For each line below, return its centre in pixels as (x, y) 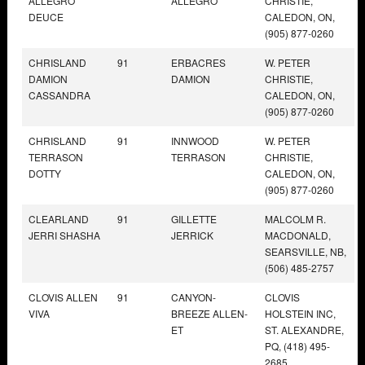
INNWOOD (195, 140)
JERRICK (192, 235)
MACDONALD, (298, 235)
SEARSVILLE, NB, (306, 251)
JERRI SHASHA (64, 235)
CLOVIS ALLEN (63, 297)
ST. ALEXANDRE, (304, 329)
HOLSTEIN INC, (300, 313)
